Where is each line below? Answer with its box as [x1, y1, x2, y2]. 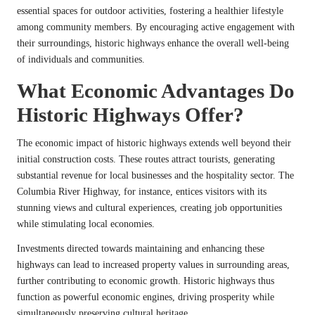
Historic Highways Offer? [17, 103, 244, 126]
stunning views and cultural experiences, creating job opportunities [17, 202, 282, 213]
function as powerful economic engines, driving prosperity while [17, 291, 274, 302]
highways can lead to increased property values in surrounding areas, [17, 259, 290, 270]
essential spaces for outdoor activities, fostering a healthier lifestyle [17, 5, 283, 16]
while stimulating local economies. [17, 218, 155, 229]
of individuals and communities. [17, 53, 145, 65]
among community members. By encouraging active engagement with [17, 21, 295, 32]
